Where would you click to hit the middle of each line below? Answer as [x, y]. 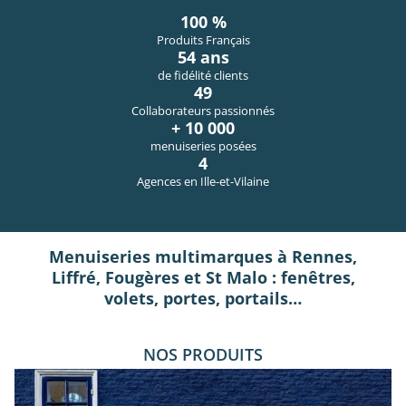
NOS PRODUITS [203, 355]
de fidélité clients [203, 76]
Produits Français [203, 40]
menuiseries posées [203, 146]
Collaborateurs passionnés [203, 111]
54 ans [203, 58]
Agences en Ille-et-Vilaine [203, 182]
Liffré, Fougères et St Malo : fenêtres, [203, 278]
